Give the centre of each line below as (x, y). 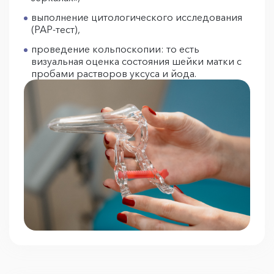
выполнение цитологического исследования (137, 17)
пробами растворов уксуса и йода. (115, 74)
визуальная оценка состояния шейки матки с (136, 61)
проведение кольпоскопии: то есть (115, 49)
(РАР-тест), (57, 30)
